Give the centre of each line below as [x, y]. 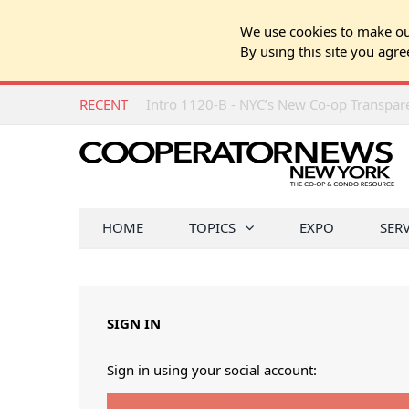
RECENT [104, 104]
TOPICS [212, 227]
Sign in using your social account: [212, 370]
